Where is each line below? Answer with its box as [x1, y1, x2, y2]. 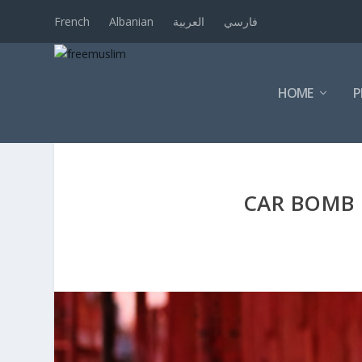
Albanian [109, 13, 154, 29]
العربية [173, 13, 205, 29]
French [54, 13, 90, 29]
